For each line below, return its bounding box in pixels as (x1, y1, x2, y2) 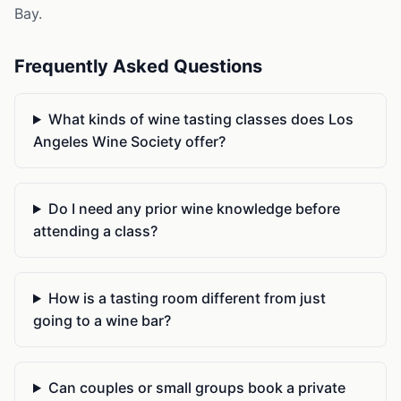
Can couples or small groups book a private (47, 379, 346, 397)
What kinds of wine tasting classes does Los (47, 110, 354, 128)
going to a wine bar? (33, 311, 171, 329)
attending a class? (33, 222, 158, 240)
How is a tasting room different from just (47, 289, 326, 307)
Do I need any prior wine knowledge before (47, 200, 340, 218)
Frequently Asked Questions (14, 55, 262, 77)
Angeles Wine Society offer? (33, 132, 226, 150)
